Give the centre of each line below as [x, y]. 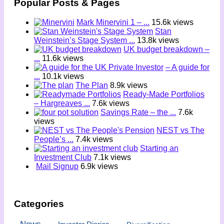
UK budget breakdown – [166, 49]
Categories [39, 203]
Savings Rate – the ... [138, 112]
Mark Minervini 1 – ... [113, 22]
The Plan [92, 85]
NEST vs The [180, 130]
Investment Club [63, 157]
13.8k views [158, 40]
